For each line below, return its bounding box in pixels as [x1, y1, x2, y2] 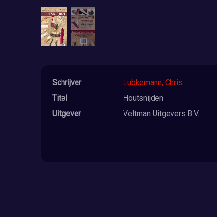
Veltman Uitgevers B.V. [123, 108, 199, 118]
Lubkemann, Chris [123, 77, 183, 87]
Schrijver [52, 77, 81, 87]
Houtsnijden [123, 93, 163, 103]
